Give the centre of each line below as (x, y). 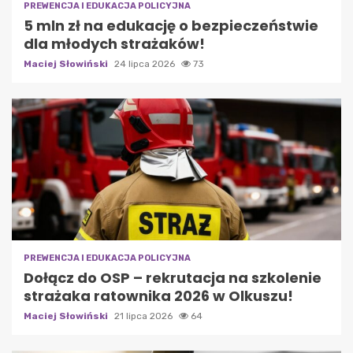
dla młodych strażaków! (114, 44)
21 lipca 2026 (145, 316)
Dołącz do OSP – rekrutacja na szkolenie (173, 278)
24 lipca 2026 (146, 64)
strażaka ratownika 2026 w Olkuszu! (158, 296)
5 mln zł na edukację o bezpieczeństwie (171, 26)
